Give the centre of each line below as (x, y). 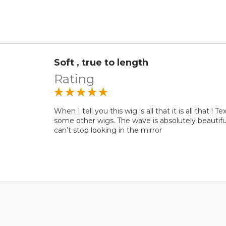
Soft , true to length (101, 62)
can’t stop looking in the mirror (108, 130)
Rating (74, 79)
